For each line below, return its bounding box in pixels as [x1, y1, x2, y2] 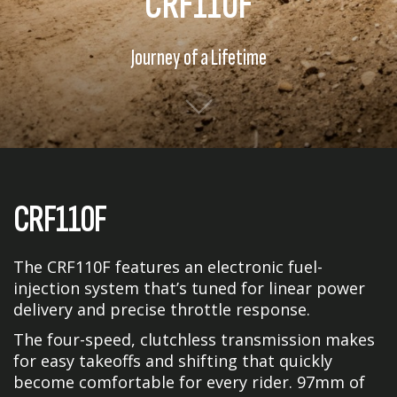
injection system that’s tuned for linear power [13, 277, 365, 299]
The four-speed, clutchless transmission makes [13, 329, 375, 350]
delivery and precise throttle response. [13, 299, 310, 320]
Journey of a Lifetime [130, 44, 267, 72]
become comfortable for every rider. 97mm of [13, 371, 365, 393]
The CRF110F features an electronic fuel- [13, 256, 323, 277]
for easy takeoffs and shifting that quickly [13, 350, 332, 371]
